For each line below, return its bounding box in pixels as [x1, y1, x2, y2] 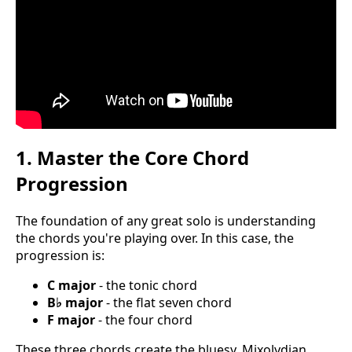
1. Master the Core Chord [16, 144, 249, 170]
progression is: [16, 246, 104, 264]
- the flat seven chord [103, 293, 232, 311]
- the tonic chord [96, 276, 197, 294]
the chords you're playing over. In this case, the [16, 229, 294, 247]
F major [47, 310, 95, 328]
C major [47, 276, 96, 294]
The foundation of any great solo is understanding [16, 211, 316, 229]
